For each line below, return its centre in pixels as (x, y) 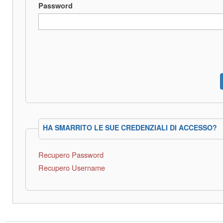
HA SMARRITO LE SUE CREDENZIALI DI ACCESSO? (130, 128)
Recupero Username (72, 168)
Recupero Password (71, 154)
